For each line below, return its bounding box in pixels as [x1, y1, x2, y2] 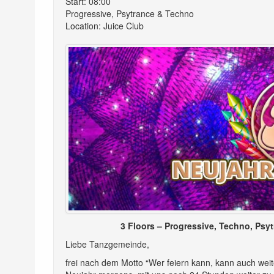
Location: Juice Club [65, 20, 144, 32]
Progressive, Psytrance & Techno [65, 7, 194, 20]
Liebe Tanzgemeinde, [65, 237, 149, 250]
